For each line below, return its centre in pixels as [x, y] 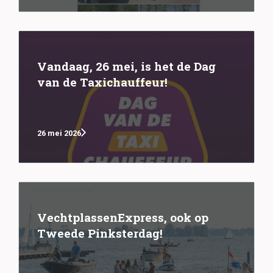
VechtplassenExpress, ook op [123, 218]
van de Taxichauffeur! [102, 82]
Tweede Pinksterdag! [100, 233]
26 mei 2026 [59, 133]
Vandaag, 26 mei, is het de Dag [126, 66]
